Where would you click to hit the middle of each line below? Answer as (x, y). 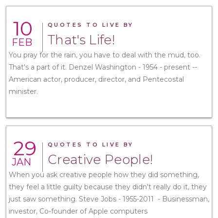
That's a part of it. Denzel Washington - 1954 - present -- (103, 67)
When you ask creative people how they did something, (104, 174)
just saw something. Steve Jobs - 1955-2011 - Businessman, (109, 199)
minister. (24, 91)
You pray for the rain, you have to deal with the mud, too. (105, 55)
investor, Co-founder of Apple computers (79, 211)
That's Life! (81, 40)
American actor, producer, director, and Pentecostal (96, 79)
